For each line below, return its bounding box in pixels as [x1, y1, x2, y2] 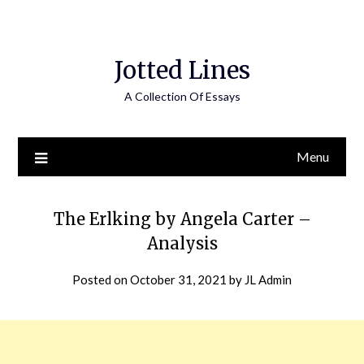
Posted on [72, 272, 130, 287]
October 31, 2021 [130, 272, 227, 287]
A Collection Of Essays [123, 89, 240, 103]
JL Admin [245, 272, 292, 287]
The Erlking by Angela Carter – [53, 209, 311, 229]
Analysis [146, 233, 218, 253]
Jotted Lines [114, 55, 250, 85]
